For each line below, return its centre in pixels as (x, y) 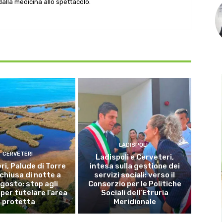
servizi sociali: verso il (135, 175)
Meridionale (135, 201)
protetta (19, 201)
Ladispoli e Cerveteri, (135, 157)
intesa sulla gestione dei (135, 166)
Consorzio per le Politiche (135, 184)
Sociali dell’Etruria (135, 193)
